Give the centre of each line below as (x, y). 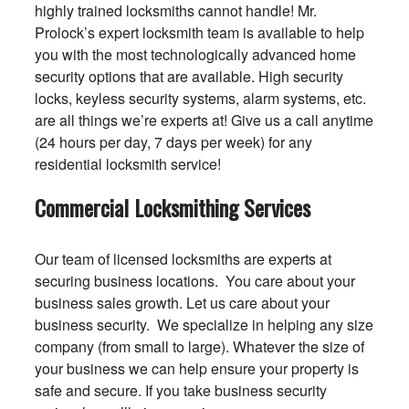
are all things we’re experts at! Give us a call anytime (204, 120)
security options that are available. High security (189, 76)
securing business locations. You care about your (194, 281)
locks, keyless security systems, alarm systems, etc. (200, 98)
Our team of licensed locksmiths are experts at (183, 259)
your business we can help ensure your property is (196, 368)
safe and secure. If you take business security (180, 390)
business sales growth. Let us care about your (182, 303)
